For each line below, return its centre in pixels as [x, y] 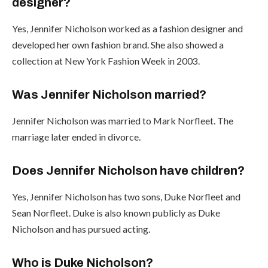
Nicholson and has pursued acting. [81, 229]
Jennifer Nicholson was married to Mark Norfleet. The [123, 120]
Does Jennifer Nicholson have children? [128, 170]
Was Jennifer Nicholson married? [109, 94]
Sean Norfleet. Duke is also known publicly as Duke [116, 212]
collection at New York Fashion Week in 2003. [106, 60]
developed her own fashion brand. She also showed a [118, 44]
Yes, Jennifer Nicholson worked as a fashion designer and [127, 28]
